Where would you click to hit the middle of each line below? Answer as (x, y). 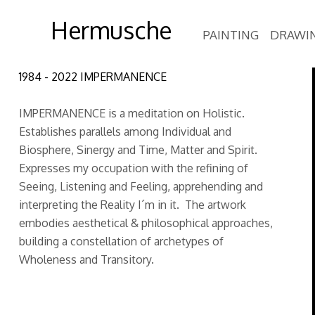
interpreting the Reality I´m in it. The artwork (132, 205)
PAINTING (231, 35)
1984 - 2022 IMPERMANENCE (92, 77)
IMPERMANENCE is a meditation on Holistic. (131, 113)
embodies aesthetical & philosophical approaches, (146, 223)
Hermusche (111, 30)
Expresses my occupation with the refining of (133, 168)
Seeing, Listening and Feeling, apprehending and (141, 186)
